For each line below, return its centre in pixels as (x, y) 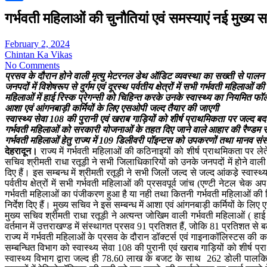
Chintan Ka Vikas (38, 54)
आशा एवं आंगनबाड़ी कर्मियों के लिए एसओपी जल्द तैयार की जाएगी (113, 108)
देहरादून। (21, 151)
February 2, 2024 (37, 44)
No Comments (32, 65)
